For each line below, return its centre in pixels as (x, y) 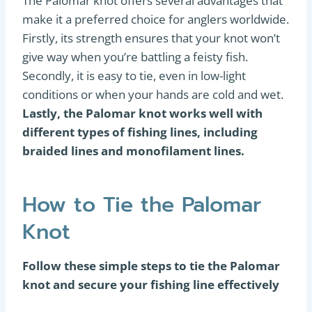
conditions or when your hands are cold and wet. (153, 94)
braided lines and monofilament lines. (133, 151)
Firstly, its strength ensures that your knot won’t (151, 38)
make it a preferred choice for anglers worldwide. (156, 19)
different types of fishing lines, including (140, 132)
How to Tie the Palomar (142, 205)
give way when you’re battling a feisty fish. (135, 57)
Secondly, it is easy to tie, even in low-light (134, 76)
